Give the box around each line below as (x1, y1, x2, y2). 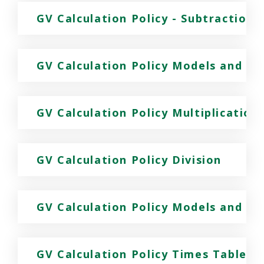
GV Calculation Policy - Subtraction (37, 11, 255, 26)
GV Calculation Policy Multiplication (37, 105, 259, 120)
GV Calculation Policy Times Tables (37, 247, 253, 262)
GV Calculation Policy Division (37, 153, 222, 167)
